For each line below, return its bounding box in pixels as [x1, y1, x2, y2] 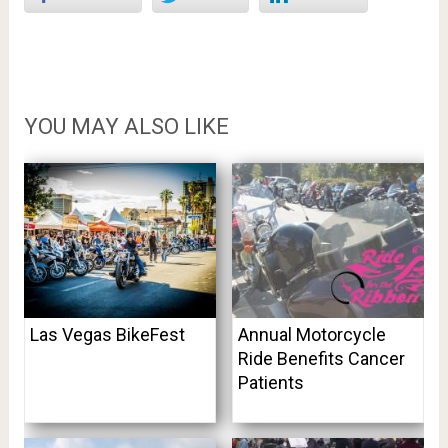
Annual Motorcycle [237, 324, 386, 346]
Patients [237, 372, 304, 394]
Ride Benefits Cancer [237, 348, 405, 370]
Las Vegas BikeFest [29, 324, 185, 346]
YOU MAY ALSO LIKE [23, 114, 229, 140]
